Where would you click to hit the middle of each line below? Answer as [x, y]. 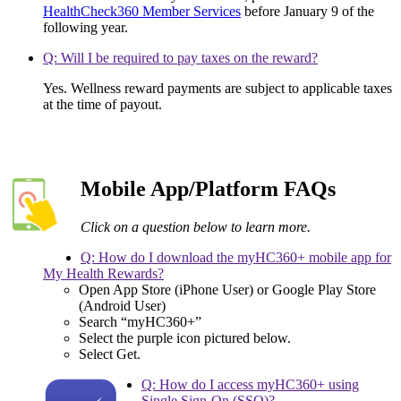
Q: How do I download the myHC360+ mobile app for [236, 257]
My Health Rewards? [103, 273]
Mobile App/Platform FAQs [208, 188]
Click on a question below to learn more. [196, 226]
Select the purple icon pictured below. [185, 337]
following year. [85, 28]
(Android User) [122, 305]
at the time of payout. [102, 105]
